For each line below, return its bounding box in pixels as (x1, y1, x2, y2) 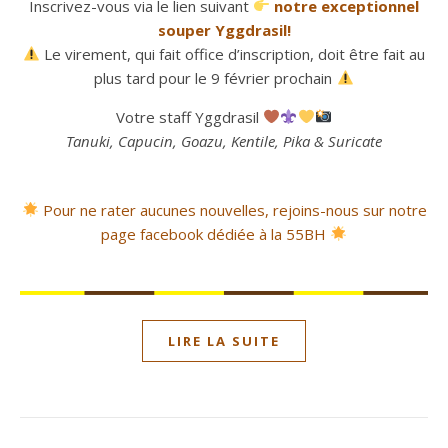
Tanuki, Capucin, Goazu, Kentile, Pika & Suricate (66, 130, 382, 151)
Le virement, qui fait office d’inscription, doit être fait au (40, 43, 426, 64)
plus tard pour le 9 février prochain (94, 67, 337, 88)
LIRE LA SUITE (168, 331, 280, 350)
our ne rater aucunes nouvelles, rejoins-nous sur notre (52, 199, 427, 220)
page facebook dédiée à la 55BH (100, 223, 326, 244)
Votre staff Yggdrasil (116, 106, 264, 127)
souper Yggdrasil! (157, 19, 291, 40)
